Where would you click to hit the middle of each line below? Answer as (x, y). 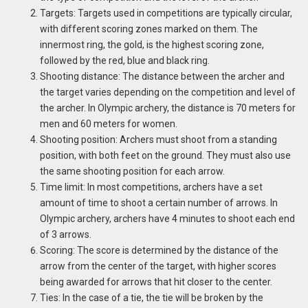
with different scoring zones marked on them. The (148, 29)
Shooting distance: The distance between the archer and (162, 76)
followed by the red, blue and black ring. (124, 60)
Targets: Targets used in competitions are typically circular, (166, 13)
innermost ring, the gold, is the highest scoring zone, (152, 44)
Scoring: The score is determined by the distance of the (159, 250)
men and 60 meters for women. (108, 123)
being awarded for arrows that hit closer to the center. (156, 282)
